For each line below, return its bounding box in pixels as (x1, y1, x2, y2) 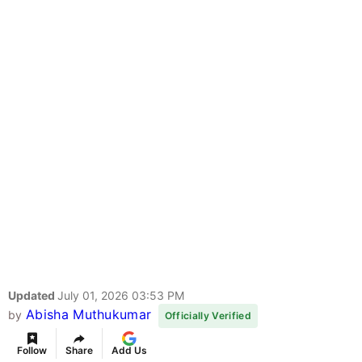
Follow (17, 344, 47, 357)
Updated (8, 288, 57, 303)
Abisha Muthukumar (25, 306, 152, 323)
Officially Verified (164, 309, 251, 322)
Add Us (112, 344, 147, 357)
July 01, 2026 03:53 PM (57, 288, 184, 303)
